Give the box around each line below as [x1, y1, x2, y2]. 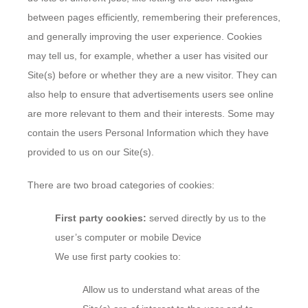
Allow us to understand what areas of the [82, 284, 260, 295]
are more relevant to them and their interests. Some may [27, 108, 274, 119]
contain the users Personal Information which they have [27, 127, 269, 138]
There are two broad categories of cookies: [27, 179, 214, 190]
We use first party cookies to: [55, 251, 181, 262]
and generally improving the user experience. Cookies [27, 31, 262, 42]
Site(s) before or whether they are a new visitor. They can [27, 69, 277, 80]
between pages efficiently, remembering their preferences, [27, 12, 280, 23]
